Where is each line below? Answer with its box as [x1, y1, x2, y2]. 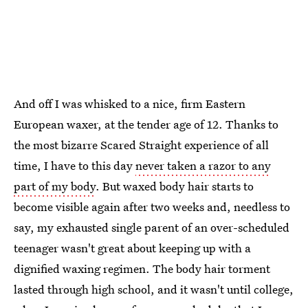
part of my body [14, 178, 96, 195]
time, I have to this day [14, 157, 135, 174]
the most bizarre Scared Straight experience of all [14, 137, 269, 153]
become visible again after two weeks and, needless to [14, 199, 290, 215]
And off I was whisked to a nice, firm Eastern [14, 96, 245, 112]
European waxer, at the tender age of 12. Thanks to [14, 116, 278, 133]
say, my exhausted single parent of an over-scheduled [14, 219, 289, 236]
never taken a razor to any [135, 157, 271, 174]
